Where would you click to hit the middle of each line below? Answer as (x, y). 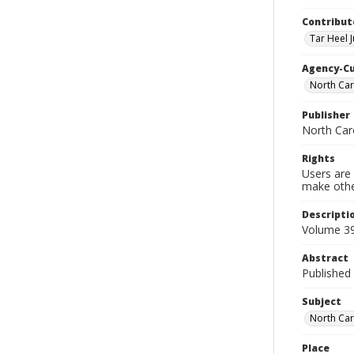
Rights (318, 158)
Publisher (326, 115)
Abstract (325, 258)
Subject (322, 301)
